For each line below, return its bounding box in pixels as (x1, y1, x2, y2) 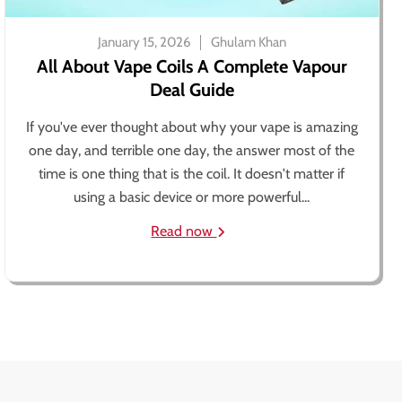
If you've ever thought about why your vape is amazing (25, 118, 358, 135)
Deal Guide (149, 79, 234, 100)
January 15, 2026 (97, 34, 191, 50)
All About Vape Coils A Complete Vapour (36, 56, 347, 77)
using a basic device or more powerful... (74, 188, 310, 205)
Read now (151, 223, 217, 240)
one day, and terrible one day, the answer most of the (29, 142, 355, 159)
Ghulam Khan (210, 34, 286, 50)
